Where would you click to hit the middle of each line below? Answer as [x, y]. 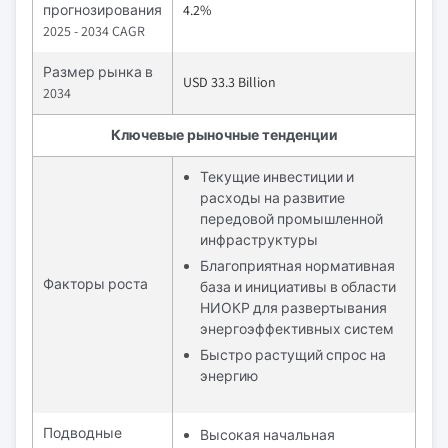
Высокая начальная [267, 435]
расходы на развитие [272, 198]
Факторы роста [95, 284]
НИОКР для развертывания [293, 308]
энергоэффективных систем [297, 329]
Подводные [82, 433]
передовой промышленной [291, 219]
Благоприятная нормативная [297, 266]
